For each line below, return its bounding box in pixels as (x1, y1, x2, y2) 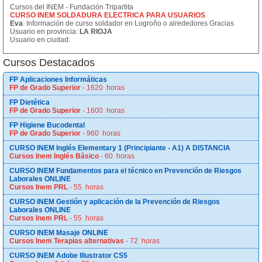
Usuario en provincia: (10, 27, 80, 36)
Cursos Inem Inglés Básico (9, 152, 99, 160)
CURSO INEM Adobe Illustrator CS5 (9, 251, 127, 260)
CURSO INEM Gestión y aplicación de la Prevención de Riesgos (9, 198, 220, 206)
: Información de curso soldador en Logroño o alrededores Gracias (23, 19, 234, 27)
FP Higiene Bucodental (9, 121, 85, 129)
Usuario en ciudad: (10, 36, 70, 44)
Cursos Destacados (3, 57, 95, 68)
